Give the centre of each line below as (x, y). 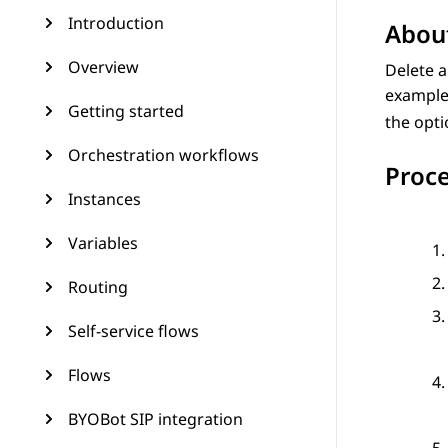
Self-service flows (133, 331)
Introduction (116, 23)
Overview (103, 67)
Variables (103, 243)
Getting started (126, 111)
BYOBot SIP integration (155, 419)
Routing (98, 287)
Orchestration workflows (163, 155)
